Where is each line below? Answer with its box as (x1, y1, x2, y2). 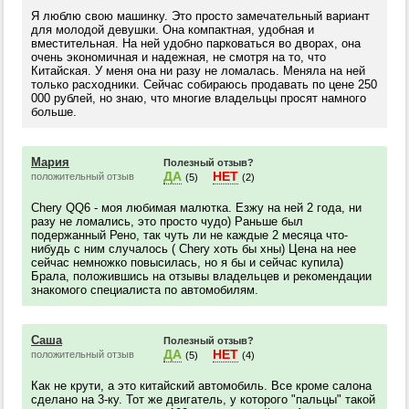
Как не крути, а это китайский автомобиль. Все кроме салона (31, 379, 372, 393)
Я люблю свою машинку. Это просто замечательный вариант (31, 9, 370, 23)
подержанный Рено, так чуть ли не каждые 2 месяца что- (31, 228, 348, 242)
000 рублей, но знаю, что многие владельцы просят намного (31, 91, 366, 105)
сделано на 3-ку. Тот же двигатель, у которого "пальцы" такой (31, 393, 375, 406)
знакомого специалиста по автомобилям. (31, 283, 258, 297)
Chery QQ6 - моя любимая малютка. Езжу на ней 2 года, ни (31, 201, 362, 215)
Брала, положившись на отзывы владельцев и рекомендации (31, 269, 372, 283)
